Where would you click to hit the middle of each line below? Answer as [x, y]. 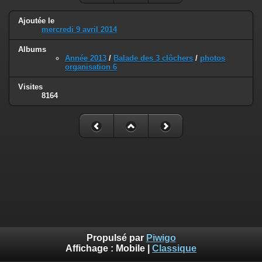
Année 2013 [86, 58]
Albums [32, 50]
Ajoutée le [36, 21]
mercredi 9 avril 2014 [79, 30]
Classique [174, 249]
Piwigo [161, 238]
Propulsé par [116, 238]
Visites [30, 87]
